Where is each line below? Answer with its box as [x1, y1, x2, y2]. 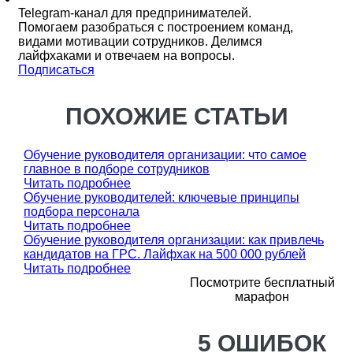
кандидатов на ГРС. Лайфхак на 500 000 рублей [24, 247, 306, 261]
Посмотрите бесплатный [189, 276, 335, 289]
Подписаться [18, 63, 95, 76]
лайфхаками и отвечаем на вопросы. [18, 49, 235, 62]
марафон [235, 290, 289, 303]
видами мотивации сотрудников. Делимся [18, 35, 262, 48]
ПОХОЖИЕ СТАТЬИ [65, 103, 288, 129]
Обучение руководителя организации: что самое [24, 148, 307, 162]
